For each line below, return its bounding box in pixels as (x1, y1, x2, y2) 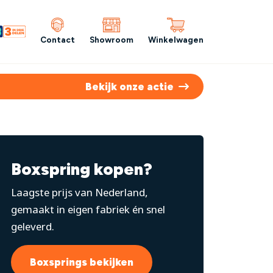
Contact (40, 35, 75, 45)
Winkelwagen (148, 35, 204, 45)
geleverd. (11, 219, 54, 233)
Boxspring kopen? (11, 158, 152, 179)
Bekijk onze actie (85, 80, 174, 93)
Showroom (90, 35, 133, 45)
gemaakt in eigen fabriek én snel (11, 202, 165, 216)
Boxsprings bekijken (29, 255, 133, 268)
